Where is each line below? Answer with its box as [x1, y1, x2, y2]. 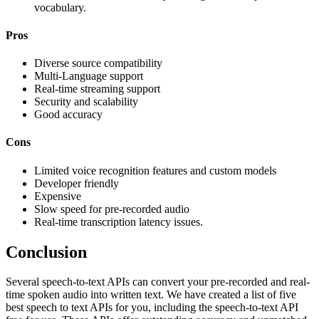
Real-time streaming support [34, 83, 160, 95]
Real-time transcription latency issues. [34, 215, 203, 228]
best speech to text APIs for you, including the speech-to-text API [6, 301, 298, 314]
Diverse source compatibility [34, 57, 162, 70]
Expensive [34, 189, 81, 202]
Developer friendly [34, 177, 119, 189]
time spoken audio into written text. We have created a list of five [6, 288, 296, 301]
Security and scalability [34, 95, 138, 108]
